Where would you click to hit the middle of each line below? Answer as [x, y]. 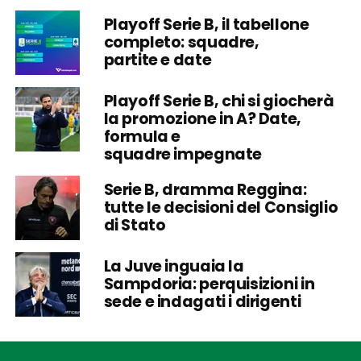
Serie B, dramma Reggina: [205, 189]
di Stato [135, 225]
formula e [142, 136]
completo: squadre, [181, 42]
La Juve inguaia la [174, 266]
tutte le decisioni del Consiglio [221, 207]
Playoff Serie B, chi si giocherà [219, 101]
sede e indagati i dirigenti [202, 301]
